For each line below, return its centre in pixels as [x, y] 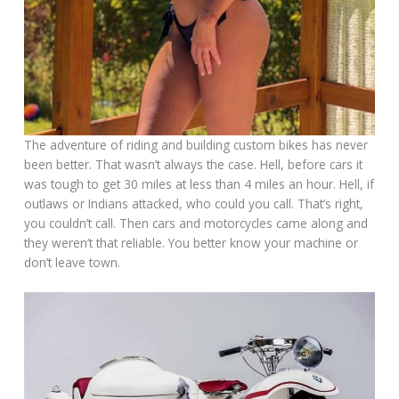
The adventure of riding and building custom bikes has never [196, 144]
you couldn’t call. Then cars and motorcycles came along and [196, 223]
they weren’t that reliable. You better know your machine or [191, 242]
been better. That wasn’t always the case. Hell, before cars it [194, 164]
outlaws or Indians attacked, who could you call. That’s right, [194, 203]
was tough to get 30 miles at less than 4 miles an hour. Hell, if [199, 183]
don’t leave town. [73, 262]
